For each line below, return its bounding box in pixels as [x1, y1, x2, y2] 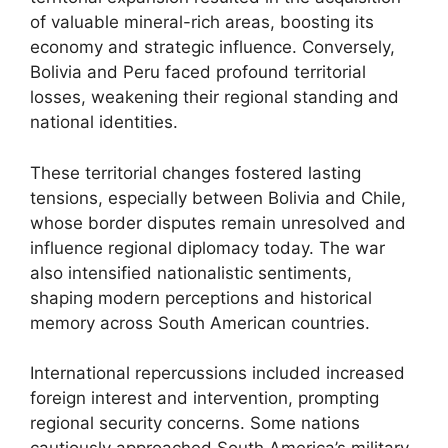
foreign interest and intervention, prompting [30, 388, 379, 408]
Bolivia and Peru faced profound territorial [30, 62, 366, 82]
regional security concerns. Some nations [30, 413, 360, 433]
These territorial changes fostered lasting [30, 162, 361, 183]
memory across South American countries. [30, 312, 370, 333]
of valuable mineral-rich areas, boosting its [30, 12, 374, 32]
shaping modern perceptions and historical [30, 287, 372, 308]
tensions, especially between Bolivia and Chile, [30, 187, 406, 208]
